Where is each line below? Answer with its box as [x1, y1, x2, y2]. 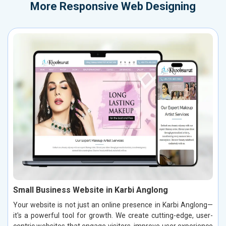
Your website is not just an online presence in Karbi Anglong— [13, 201, 213, 209]
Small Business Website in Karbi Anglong [13, 185, 168, 195]
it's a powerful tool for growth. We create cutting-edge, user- [13, 211, 213, 220]
